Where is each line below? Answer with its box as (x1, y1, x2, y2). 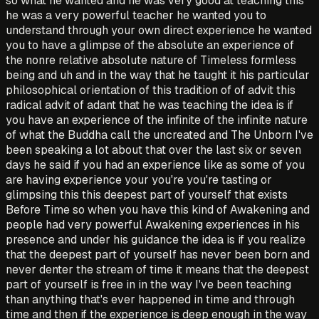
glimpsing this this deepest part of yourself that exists (6, 187, 288, 202)
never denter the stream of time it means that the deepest (6, 261, 309, 277)
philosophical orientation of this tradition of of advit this (6, 82, 296, 98)
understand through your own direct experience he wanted (6, 22, 312, 38)
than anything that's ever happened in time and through (6, 291, 295, 307)
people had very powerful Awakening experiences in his (6, 216, 300, 232)
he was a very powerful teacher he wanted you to (6, 7, 266, 23)
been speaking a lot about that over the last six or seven (6, 142, 301, 157)
